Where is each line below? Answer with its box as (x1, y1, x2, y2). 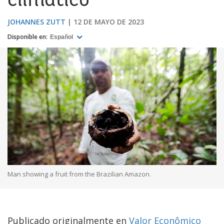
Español (50, 33, 74, 41)
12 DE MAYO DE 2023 (73, 16, 144, 26)
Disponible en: (7, 32, 47, 41)
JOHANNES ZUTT (7, 16, 65, 26)
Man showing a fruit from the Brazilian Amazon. (7, 169, 151, 178)
